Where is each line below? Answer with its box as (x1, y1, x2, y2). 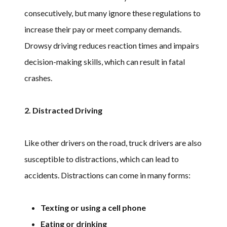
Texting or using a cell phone (41, 202, 146, 212)
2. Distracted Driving (24, 105, 102, 115)
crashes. (24, 72, 52, 83)
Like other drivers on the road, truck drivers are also (24, 137, 202, 147)
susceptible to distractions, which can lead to (24, 154, 179, 164)
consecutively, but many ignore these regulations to (24, 8, 201, 18)
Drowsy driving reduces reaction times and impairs (24, 40, 199, 50)
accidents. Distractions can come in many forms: (24, 170, 191, 180)
